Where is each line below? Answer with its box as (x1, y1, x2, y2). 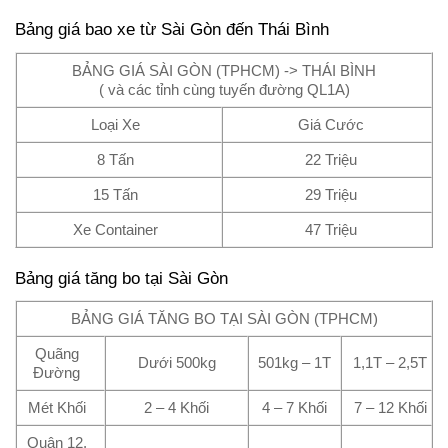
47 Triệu (304, 220, 357, 238)
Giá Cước (297, 115, 364, 133)
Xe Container (72, 220, 158, 238)
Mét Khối (27, 399, 86, 417)
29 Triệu (304, 185, 357, 203)
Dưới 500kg (137, 354, 216, 372)
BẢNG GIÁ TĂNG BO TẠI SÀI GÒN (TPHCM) (70, 310, 378, 328)
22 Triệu (304, 150, 357, 168)
